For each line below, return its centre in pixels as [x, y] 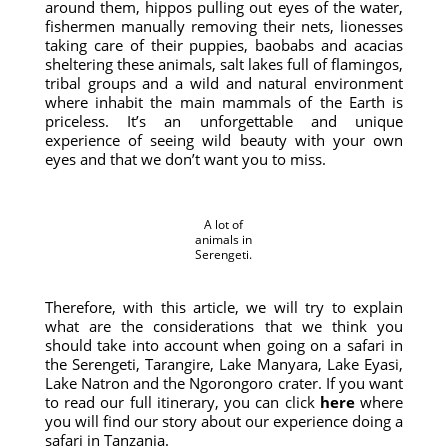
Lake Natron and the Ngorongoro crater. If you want [224, 383]
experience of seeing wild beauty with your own [224, 140]
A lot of [224, 224]
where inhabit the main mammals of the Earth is [224, 102]
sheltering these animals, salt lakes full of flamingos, [224, 64]
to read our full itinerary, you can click [182, 402]
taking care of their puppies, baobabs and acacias [224, 45]
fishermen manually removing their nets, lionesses [224, 26]
